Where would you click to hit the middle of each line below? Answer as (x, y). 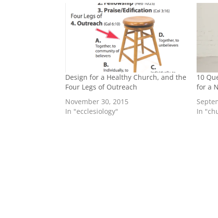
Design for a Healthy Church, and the (126, 77)
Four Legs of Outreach (101, 87)
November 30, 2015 (97, 101)
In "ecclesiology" (92, 111)
